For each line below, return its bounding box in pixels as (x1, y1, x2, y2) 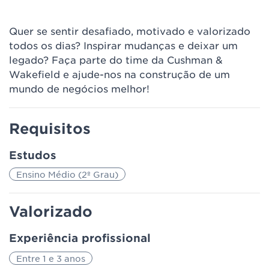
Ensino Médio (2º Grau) (16, 169, 118, 180)
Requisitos (9, 119, 91, 137)
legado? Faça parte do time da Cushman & (9, 53, 223, 65)
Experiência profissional (9, 231, 151, 244)
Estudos (9, 148, 56, 162)
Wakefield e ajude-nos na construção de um (9, 68, 230, 80)
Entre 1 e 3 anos (16, 253, 85, 264)
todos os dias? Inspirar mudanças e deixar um (9, 39, 238, 51)
